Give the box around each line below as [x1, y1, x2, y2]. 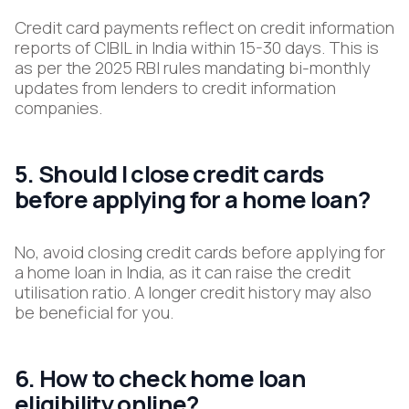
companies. [15, 96, 106, 121]
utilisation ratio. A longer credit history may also [15, 280, 372, 305]
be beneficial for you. [15, 300, 177, 325]
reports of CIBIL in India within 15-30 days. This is [15, 36, 379, 60]
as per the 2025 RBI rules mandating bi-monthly [15, 56, 371, 80]
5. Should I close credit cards [15, 158, 324, 191]
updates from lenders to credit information [15, 76, 336, 100]
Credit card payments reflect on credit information [15, 16, 394, 40]
